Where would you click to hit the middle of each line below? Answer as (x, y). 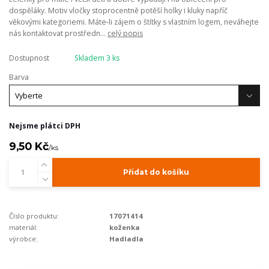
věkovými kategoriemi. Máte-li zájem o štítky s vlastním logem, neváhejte (134, 22)
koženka (125, 228)
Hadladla (127, 239)
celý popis (125, 34)
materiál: (23, 228)
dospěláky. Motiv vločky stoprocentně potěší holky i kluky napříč (118, 11)
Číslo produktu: (34, 216)
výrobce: (23, 239)
